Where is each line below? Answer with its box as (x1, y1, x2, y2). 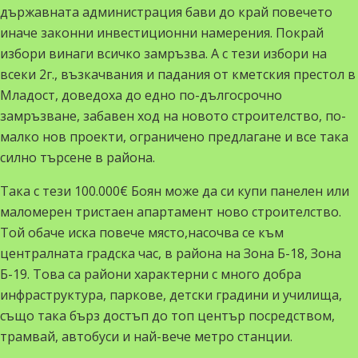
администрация (82, 3, 182, 21)
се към (239, 224, 284, 241)
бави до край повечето (182, 3, 332, 21)
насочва (188, 224, 239, 241)
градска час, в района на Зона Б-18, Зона (83, 245, 341, 262)
